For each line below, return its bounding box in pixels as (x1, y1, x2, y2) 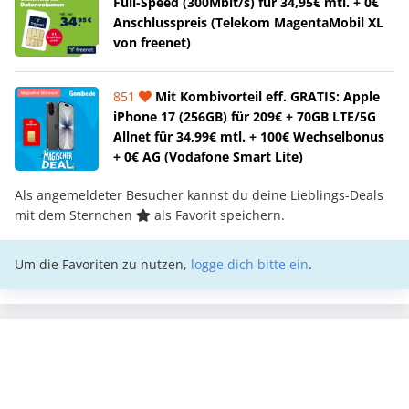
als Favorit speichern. (151, 205, 285, 224)
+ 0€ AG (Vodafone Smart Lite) (113, 147, 303, 165)
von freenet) (113, 33, 191, 51)
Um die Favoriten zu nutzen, (15, 255, 191, 273)
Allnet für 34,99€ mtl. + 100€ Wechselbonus (113, 127, 384, 145)
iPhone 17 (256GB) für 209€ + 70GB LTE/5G (113, 107, 376, 125)
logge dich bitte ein (191, 255, 309, 273)
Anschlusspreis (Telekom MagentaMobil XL (113, 13, 383, 31)
